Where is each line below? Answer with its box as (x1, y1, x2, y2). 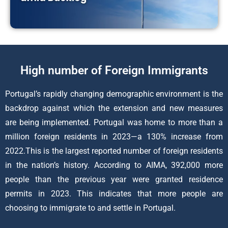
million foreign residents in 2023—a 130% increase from (5, 132, 223, 142)
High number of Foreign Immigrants (20, 64, 208, 78)
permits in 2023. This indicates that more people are (5, 189, 223, 199)
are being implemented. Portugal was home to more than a (5, 118, 223, 128)
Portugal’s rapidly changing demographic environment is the (5, 89, 223, 99)
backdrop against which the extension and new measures (5, 103, 223, 113)
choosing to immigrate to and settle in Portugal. (5, 203, 176, 213)
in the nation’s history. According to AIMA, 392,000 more (5, 160, 223, 170)
